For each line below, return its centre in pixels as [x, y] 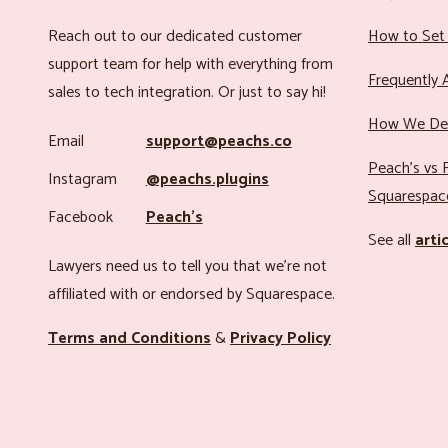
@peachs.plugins [207, 179]
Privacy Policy [280, 338]
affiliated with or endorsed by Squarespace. [191, 294]
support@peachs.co [218, 141]
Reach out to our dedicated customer [175, 36]
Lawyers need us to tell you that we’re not [187, 266]
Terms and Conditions [129, 338]
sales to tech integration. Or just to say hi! [187, 92]
